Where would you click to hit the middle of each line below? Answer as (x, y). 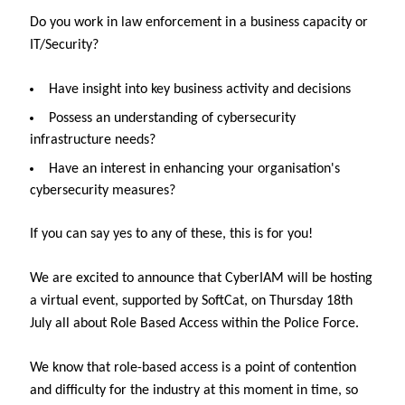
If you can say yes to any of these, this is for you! (171, 234)
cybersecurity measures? (103, 191)
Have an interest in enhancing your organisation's (194, 169)
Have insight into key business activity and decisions (200, 89)
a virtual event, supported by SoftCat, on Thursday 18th (191, 301)
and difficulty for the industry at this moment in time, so (194, 391)
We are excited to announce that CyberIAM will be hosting (201, 278)
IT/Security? (64, 45)
